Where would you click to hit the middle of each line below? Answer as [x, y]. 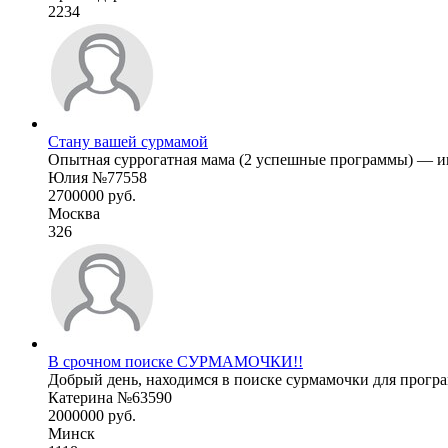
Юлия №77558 [97, 177]
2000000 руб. [92, 415]
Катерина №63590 [110, 397]
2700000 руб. [92, 195]
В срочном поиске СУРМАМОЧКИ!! [175, 361]
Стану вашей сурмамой [128, 141]
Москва [74, 213]
